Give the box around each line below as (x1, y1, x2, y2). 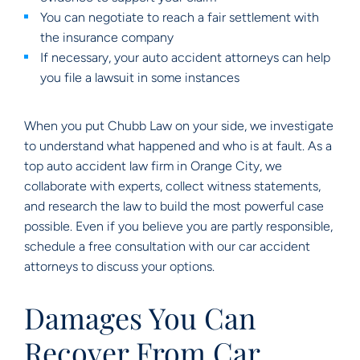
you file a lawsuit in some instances (40, 70, 243, 85)
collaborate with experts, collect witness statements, (24, 178, 321, 194)
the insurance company (40, 30, 174, 45)
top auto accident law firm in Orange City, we (24, 158, 282, 174)
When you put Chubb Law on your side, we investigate (24, 118, 333, 133)
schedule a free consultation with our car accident (24, 239, 310, 254)
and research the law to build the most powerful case (24, 198, 324, 214)
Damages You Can (24, 298, 256, 337)
